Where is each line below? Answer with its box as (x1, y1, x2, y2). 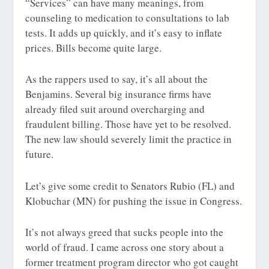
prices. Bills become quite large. (25, 41, 162, 55)
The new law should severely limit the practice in (25, 132, 232, 147)
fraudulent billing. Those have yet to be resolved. (25, 117, 232, 131)
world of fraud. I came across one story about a (25, 240, 225, 254)
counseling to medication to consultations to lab (25, 11, 230, 25)
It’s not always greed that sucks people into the (25, 225, 224, 239)
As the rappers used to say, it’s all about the (25, 72, 208, 86)
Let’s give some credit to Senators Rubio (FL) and (25, 178, 235, 193)
